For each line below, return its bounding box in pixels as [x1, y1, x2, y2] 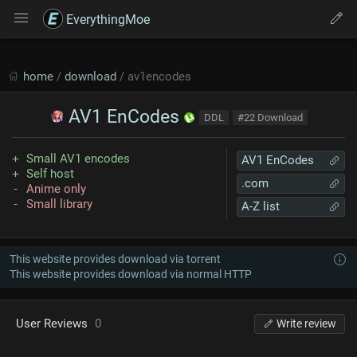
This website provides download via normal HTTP [10, 268, 252, 280]
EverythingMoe [63, 12, 150, 27]
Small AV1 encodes [26, 151, 130, 166]
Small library [26, 197, 92, 211]
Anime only [26, 182, 86, 196]
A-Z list [241, 199, 280, 214]
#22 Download [237, 112, 303, 124]
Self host [26, 167, 74, 181]
